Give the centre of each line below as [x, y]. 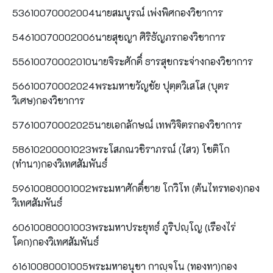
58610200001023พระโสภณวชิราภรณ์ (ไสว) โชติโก [121, 149]
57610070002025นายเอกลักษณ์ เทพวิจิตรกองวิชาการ [127, 124]
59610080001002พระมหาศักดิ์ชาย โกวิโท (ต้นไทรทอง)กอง [136, 188]
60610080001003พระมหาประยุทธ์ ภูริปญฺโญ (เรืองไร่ [124, 227]
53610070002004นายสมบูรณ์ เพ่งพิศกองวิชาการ [118, 12]
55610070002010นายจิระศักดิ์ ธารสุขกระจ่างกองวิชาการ [133, 61]
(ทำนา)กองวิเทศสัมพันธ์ [60, 163]
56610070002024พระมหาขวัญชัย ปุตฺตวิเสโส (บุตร [121, 85]
